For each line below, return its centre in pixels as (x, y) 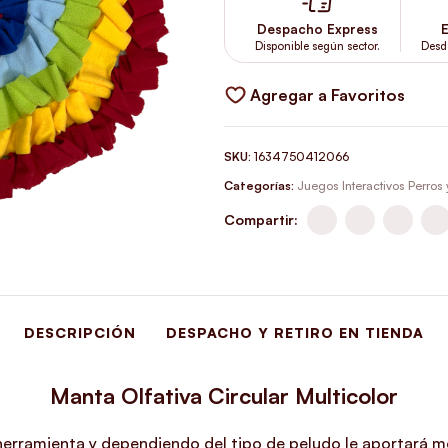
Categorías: (258, 185)
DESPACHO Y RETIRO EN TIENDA (294, 332)
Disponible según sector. (317, 45)
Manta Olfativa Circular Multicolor (223, 395)
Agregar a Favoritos (327, 94)
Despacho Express (317, 28)
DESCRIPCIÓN (79, 332)
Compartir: (260, 219)
